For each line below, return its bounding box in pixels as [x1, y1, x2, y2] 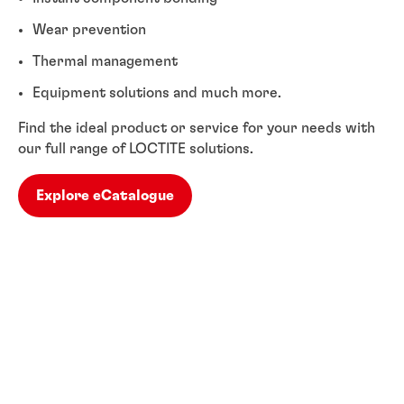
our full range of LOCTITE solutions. [18, 141, 253, 156]
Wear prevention [32, 22, 146, 37]
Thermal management [32, 53, 178, 69]
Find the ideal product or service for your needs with [18, 120, 375, 135]
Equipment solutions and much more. [32, 85, 281, 100]
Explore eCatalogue [36, 188, 174, 203]
